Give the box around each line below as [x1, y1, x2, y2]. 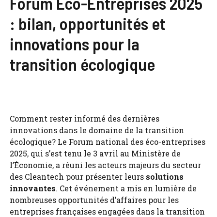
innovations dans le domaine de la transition [10, 124, 184, 135]
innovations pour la [10, 33, 139, 54]
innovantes [10, 183, 56, 193]
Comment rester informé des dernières [10, 113, 159, 124]
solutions [146, 171, 184, 182]
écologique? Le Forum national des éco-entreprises [10, 136, 205, 147]
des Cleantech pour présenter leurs [10, 171, 146, 182]
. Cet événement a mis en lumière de [56, 183, 197, 193]
